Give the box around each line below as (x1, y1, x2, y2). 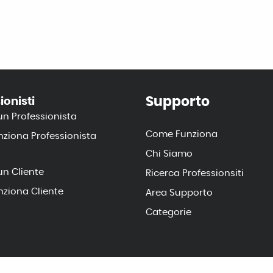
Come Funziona (146, 130, 218, 139)
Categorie (146, 208, 191, 217)
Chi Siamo (146, 149, 193, 158)
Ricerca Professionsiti (146, 169, 244, 178)
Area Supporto (146, 188, 213, 197)
